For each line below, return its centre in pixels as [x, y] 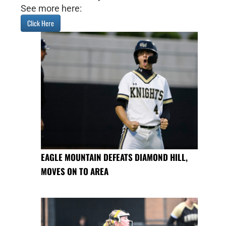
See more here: [51, 8]
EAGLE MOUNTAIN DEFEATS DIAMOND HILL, [114, 157]
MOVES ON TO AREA [74, 172]
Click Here [40, 23]
